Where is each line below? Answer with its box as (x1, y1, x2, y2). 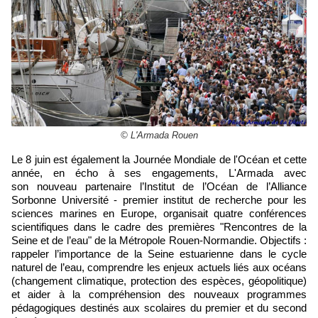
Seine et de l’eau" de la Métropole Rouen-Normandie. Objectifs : (11, 234, 307, 247)
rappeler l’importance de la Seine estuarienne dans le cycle (11, 248, 307, 261)
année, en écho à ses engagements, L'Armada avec (11, 167, 307, 180)
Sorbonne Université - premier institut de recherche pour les (11, 194, 307, 207)
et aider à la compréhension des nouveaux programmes (11, 288, 307, 301)
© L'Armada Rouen (120, 130, 198, 141)
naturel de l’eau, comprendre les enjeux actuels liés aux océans (11, 261, 307, 274)
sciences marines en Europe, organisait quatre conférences (11, 207, 307, 220)
